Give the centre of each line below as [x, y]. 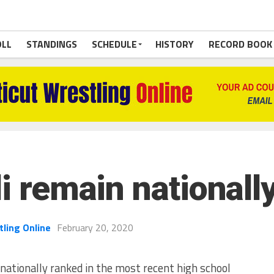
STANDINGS [52, 44]
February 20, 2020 [95, 228]
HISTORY [175, 44]
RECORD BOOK [240, 44]
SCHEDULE [114, 44]
